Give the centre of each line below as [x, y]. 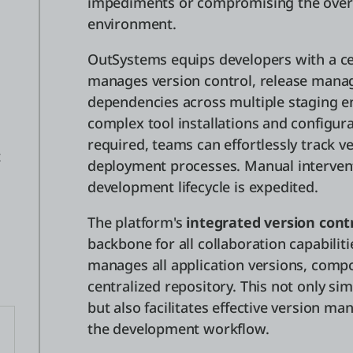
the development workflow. [178, 329]
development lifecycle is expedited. [203, 187]
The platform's [137, 222]
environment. [132, 24]
